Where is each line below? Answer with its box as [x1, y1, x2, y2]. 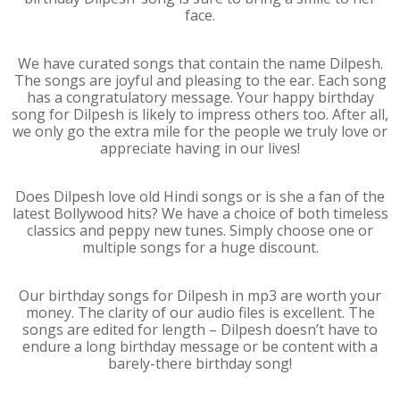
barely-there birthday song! [108, 354, 292, 373]
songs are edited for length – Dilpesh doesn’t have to [22, 320, 378, 339]
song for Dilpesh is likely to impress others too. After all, [12, 104, 388, 124]
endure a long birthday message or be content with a [22, 337, 378, 356]
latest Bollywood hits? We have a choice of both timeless [12, 204, 388, 223]
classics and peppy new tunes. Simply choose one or [27, 221, 373, 240]
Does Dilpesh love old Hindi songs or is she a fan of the [15, 187, 385, 206]
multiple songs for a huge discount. [81, 237, 319, 257]
